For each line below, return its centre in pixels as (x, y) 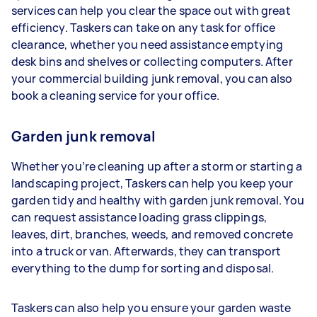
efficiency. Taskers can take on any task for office (144, 27)
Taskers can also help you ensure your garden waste (151, 307)
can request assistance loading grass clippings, (139, 217)
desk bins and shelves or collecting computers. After (152, 61)
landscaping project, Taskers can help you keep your (152, 183)
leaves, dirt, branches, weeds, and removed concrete (152, 234)
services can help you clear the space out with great (151, 10)
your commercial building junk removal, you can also (152, 78)
